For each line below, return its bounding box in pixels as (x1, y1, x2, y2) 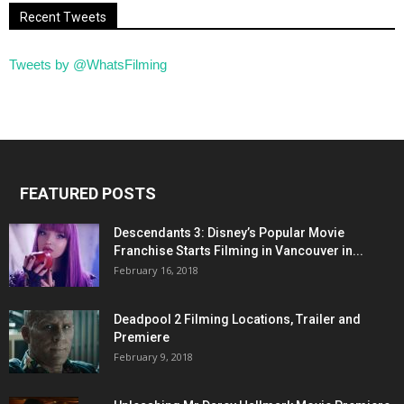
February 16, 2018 (114, 263, 198, 278)
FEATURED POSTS (20, 184, 156, 204)
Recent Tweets (20, 10, 106, 25)
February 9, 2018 (114, 350, 193, 364)
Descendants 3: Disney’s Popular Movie (114, 225, 344, 241)
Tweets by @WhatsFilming (9, 57, 167, 73)
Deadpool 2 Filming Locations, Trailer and (114, 312, 361, 327)
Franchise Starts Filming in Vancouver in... (114, 243, 363, 259)
